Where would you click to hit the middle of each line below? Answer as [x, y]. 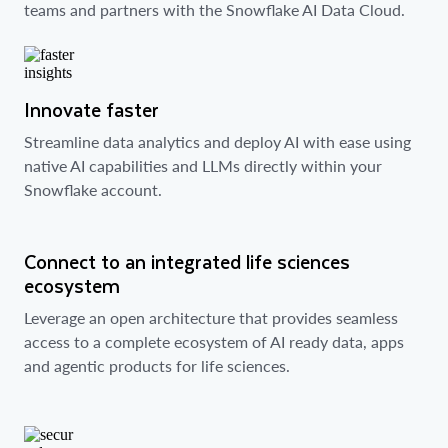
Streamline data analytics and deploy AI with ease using [217, 141]
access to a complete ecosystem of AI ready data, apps [214, 341]
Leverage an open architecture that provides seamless [211, 317]
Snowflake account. [93, 189]
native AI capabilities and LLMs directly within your [203, 165]
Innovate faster [91, 109]
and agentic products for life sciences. [157, 365]
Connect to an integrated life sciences [187, 261]
